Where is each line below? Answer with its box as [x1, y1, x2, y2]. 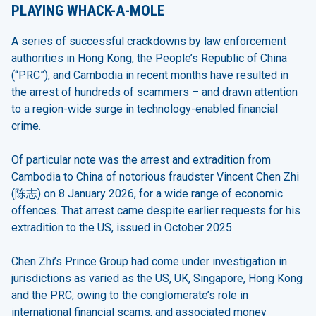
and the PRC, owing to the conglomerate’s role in [11, 288, 248, 303]
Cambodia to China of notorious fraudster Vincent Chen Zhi [11, 170, 299, 184]
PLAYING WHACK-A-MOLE [11, 2, 164, 20]
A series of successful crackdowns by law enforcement [11, 35, 286, 49]
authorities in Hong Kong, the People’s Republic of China [11, 51, 287, 66]
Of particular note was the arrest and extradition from [11, 153, 271, 167]
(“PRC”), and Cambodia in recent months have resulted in [11, 68, 288, 83]
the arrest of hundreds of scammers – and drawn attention [11, 85, 298, 99]
